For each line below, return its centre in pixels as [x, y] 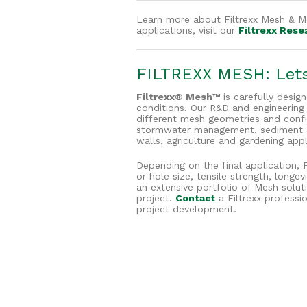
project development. [186, 209]
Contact [195, 198]
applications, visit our [187, 30]
